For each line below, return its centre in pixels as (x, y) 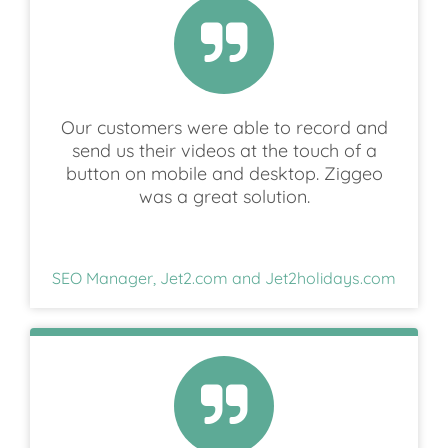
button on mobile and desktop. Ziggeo (224, 174)
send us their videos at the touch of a (224, 151)
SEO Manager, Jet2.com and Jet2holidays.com (224, 278)
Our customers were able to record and (224, 128)
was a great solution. (224, 197)
